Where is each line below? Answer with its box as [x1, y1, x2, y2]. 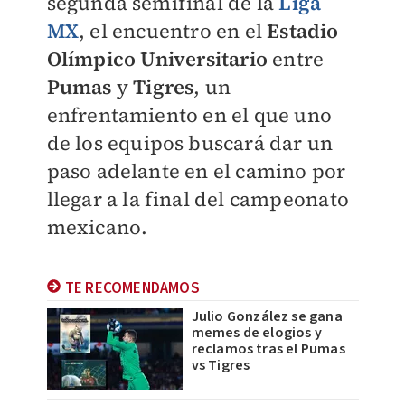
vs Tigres [191, 355, 250, 375]
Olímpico [46, 45, 137, 72]
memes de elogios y [191, 323, 323, 343]
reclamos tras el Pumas [191, 339, 345, 359]
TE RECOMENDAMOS [64, 278, 200, 299]
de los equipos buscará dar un [46, 129, 334, 156]
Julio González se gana [191, 306, 343, 326]
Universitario [140, 45, 268, 72]
